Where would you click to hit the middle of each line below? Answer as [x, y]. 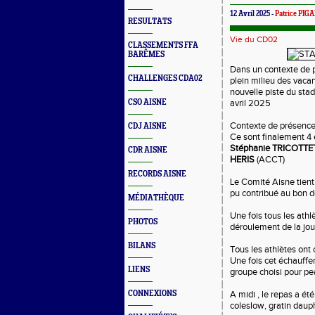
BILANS [142, 246]
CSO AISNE [147, 102]
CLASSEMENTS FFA [163, 45]
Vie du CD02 [254, 39]
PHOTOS [143, 222]
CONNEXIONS [152, 294]
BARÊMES [146, 54]
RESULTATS [150, 21]
